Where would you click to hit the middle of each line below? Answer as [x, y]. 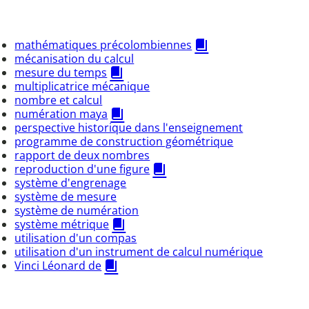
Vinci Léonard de [58, 266]
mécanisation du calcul [74, 59]
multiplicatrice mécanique [82, 87]
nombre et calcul [59, 100]
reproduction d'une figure [82, 169]
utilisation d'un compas [76, 238]
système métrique [62, 225]
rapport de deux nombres [82, 156]
